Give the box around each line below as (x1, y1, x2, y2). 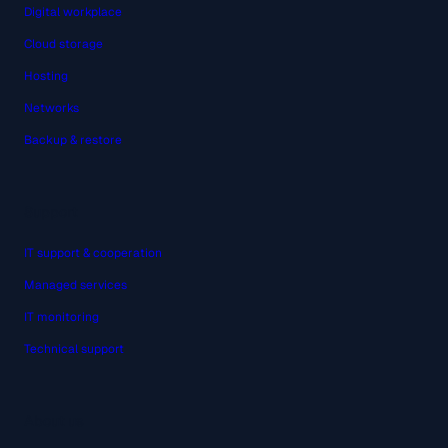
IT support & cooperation (24, 244, 162, 261)
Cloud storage (24, 36, 103, 53)
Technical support (24, 340, 124, 357)
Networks (24, 100, 79, 117)
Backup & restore (24, 132, 122, 149)
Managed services (24, 276, 127, 293)
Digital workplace (24, 4, 122, 21)
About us (24, 411, 84, 430)
